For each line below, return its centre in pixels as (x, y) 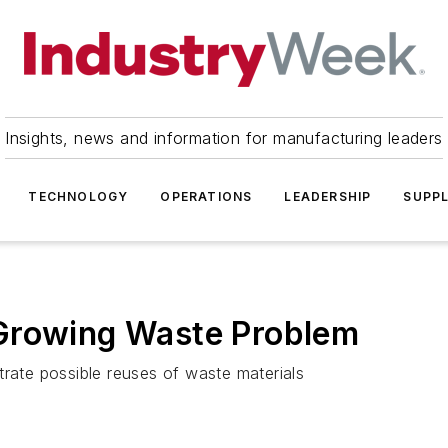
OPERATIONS (206, 196)
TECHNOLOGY (78, 196)
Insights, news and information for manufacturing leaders (224, 138)
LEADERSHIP (328, 196)
